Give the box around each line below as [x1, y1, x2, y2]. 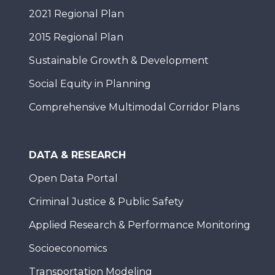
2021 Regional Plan [29, 8, 124, 20]
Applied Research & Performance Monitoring [29, 219, 250, 231]
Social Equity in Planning [29, 78, 151, 90]
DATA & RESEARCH [29, 149, 126, 161]
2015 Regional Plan [29, 31, 123, 43]
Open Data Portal [29, 172, 118, 184]
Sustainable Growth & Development [29, 55, 209, 66]
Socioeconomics [29, 242, 107, 254]
